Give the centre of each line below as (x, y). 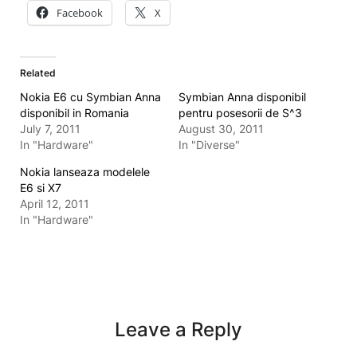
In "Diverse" (209, 145)
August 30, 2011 (221, 129)
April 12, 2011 (55, 204)
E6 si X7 (41, 188)
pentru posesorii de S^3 (240, 113)
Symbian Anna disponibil (242, 97)
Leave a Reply (178, 330)
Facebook (80, 13)
